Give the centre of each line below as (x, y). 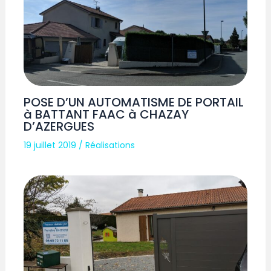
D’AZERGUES (59, 126)
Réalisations (110, 145)
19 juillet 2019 (51, 145)
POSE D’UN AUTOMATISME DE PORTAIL (134, 102)
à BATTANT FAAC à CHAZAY (106, 114)
